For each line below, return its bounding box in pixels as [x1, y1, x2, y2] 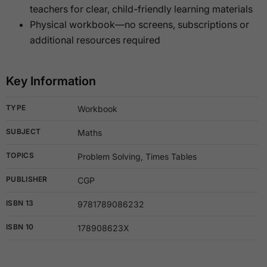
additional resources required [30, 33, 160, 46]
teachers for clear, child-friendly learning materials [30, 2, 253, 15]
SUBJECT [6, 126, 41, 136]
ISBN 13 [6, 198, 34, 207]
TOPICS [6, 150, 34, 160]
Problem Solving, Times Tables [77, 151, 197, 162]
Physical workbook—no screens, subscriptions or [30, 18, 249, 30]
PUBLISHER [6, 174, 48, 184]
